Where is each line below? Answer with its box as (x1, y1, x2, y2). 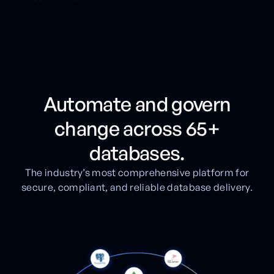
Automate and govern (43, 92, 231, 117)
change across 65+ (54, 116, 220, 141)
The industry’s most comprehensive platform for (24, 166, 250, 179)
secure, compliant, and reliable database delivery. (21, 181, 253, 194)
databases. (89, 141, 185, 166)
